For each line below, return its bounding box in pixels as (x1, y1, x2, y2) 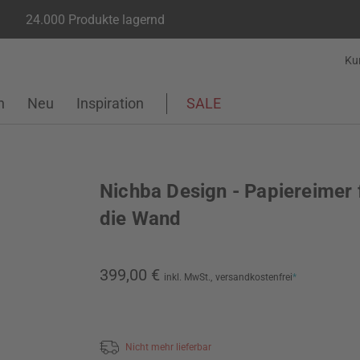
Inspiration (76, 95, 144, 112)
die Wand (100, 207, 182, 230)
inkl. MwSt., (164, 272, 212, 283)
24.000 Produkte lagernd (26, 11, 165, 27)
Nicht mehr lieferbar (125, 341, 211, 353)
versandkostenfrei (215, 272, 292, 283)
